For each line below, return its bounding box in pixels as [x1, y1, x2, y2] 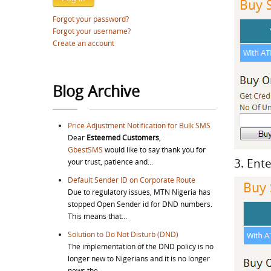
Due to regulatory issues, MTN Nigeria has [68, 187, 211, 197]
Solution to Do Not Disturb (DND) [68, 229, 178, 239]
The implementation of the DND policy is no [68, 241, 214, 251]
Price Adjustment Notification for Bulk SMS [68, 120, 211, 130]
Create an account [53, 38, 114, 48]
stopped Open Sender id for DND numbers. [68, 199, 212, 209]
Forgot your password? [53, 14, 129, 24]
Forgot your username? [53, 26, 131, 36]
